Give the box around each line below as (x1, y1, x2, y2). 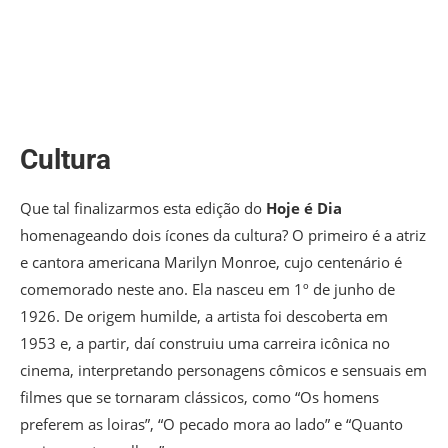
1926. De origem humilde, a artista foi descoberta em (20, 306, 388, 327)
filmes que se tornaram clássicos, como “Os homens (20, 387, 379, 408)
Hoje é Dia (266, 198, 342, 219)
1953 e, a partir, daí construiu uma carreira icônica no (20, 333, 390, 354)
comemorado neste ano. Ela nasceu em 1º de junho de (20, 279, 395, 300)
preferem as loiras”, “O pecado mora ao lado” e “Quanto (20, 414, 403, 435)
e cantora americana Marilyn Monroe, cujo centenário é (20, 252, 402, 273)
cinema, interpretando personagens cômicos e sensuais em (20, 360, 427, 381)
